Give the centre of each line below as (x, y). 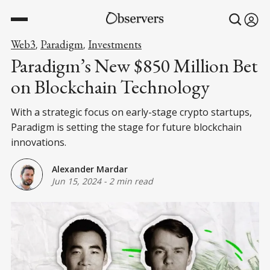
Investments (115, 44)
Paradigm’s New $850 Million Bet (134, 66)
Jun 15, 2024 (77, 181)
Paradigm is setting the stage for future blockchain (126, 127)
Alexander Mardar (90, 169)
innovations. (39, 142)
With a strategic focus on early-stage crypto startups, (131, 112)
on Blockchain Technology (110, 87)
